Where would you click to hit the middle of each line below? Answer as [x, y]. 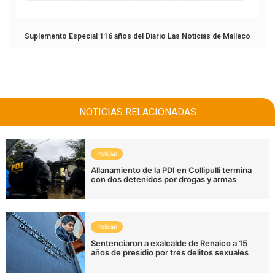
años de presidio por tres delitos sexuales [170, 253]
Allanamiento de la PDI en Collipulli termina [172, 170]
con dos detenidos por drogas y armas [164, 180]
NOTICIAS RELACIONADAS [137, 112]
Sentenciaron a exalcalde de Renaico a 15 [169, 243]
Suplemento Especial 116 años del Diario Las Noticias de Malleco [137, 37]
